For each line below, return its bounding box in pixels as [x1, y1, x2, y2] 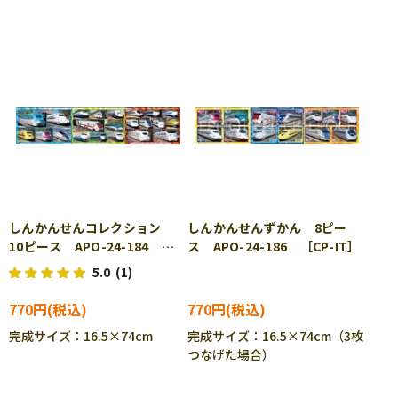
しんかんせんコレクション [9, 219, 174, 236]
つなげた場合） [187, 346, 275, 363]
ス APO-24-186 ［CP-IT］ [187, 237, 361, 255]
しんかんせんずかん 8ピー [187, 219, 347, 236]
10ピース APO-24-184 [9, 237, 162, 255]
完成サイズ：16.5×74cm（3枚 [187, 327, 363, 345]
